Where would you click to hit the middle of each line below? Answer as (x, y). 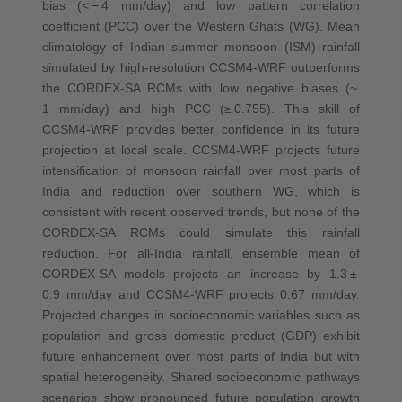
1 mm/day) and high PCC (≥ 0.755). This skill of (201, 108)
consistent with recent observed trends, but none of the (201, 211)
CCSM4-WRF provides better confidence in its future (201, 129)
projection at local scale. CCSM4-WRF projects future (201, 149)
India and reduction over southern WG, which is (201, 191)
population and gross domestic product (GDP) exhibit (201, 335)
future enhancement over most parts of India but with (201, 356)
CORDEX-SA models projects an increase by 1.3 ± (201, 273)
